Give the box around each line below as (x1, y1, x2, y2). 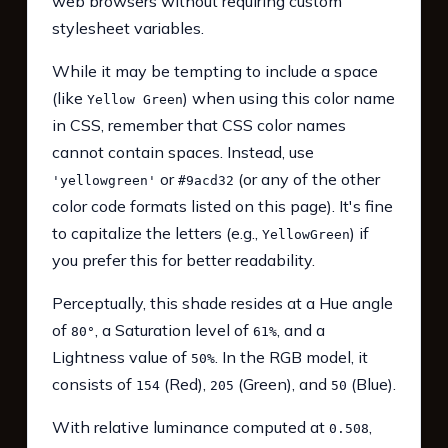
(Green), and (233, 374, 331, 395)
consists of (51, 374, 136, 395)
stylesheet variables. (51, 18, 204, 39)
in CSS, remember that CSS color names (51, 115, 346, 136)
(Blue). (346, 374, 396, 395)
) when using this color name (182, 88, 395, 109)
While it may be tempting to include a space (51, 61, 378, 82)
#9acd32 (177, 173, 234, 189)
